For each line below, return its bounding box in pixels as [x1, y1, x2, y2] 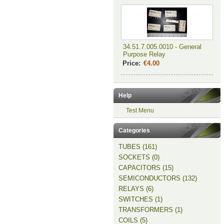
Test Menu [125, 107, 154, 114]
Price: [122, 59, 140, 67]
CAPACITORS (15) [118, 164, 173, 171]
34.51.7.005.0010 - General [122, 43, 201, 50]
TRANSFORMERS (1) [118, 206, 182, 213]
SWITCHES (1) [118, 195, 162, 203]
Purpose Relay [122, 50, 165, 58]
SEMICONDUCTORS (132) [118, 174, 197, 182]
